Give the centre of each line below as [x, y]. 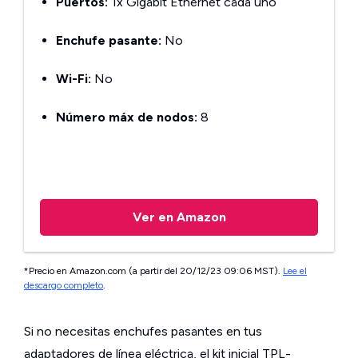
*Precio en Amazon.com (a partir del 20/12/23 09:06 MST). [153, 271]
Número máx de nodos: [127, 117]
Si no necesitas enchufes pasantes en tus [143, 331]
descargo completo [64, 285]
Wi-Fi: [74, 79]
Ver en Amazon [179, 217]
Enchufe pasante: [109, 40]
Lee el [295, 271]
